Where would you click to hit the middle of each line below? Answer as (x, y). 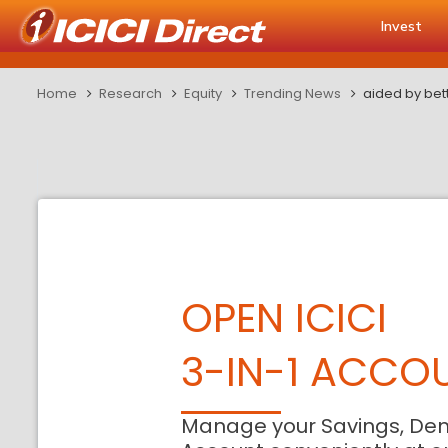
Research (130, 93)
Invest (401, 26)
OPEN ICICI (284, 318)
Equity (203, 93)
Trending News (292, 93)
